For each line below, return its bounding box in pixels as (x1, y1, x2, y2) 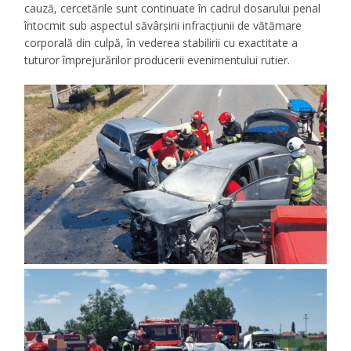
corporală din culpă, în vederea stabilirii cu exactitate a (24, 35, 299, 51)
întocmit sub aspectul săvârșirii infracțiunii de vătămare (24, 18, 302, 34)
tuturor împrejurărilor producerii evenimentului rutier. (24, 52, 291, 68)
